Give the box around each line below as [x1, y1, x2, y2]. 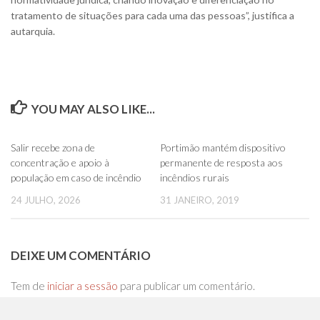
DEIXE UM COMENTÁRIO [11, 247, 151, 263]
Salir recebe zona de [11, 141, 95, 154]
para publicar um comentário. [118, 279, 255, 292]
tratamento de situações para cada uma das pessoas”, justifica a [11, 9, 294, 21]
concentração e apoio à [11, 156, 109, 169]
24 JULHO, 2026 [11, 194, 81, 206]
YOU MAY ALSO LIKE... [31, 101, 156, 116]
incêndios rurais [160, 171, 229, 184]
